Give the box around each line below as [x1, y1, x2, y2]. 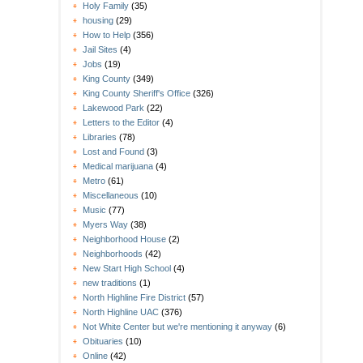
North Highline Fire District [83, 293, 186, 303]
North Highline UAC [83, 307, 159, 318]
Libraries [83, 132, 117, 143]
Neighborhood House [83, 234, 166, 245]
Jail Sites [83, 45, 117, 55]
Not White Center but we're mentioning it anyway [83, 322, 272, 332]
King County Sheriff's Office [83, 88, 190, 99]
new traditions [83, 278, 137, 288]
